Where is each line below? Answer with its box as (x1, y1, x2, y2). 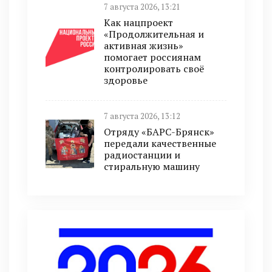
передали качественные (104, 137, 216, 150)
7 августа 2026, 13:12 (104, 111, 180, 121)
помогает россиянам (104, 50, 201, 64)
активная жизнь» (104, 39, 183, 52)
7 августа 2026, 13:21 (104, 2, 180, 12)
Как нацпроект (104, 16, 173, 29)
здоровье (104, 73, 148, 87)
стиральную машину (104, 160, 200, 173)
